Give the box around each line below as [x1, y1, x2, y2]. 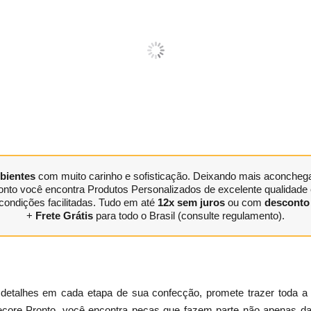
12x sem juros [157, 196, 225, 208]
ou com [224, 196, 264, 208]
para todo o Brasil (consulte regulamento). [93, 209, 285, 221]
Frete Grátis [35, 209, 93, 221]
